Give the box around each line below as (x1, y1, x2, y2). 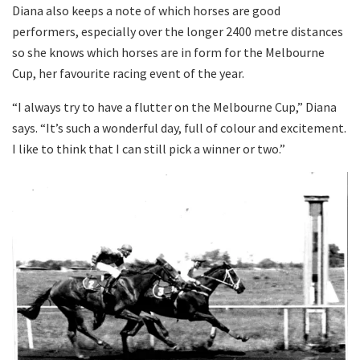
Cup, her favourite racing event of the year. (12, 65, 244, 82)
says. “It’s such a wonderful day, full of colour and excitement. (12, 120, 346, 137)
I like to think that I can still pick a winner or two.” (12, 141, 285, 157)
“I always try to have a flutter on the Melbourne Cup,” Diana (12, 99, 337, 116)
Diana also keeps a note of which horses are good (12, 2, 280, 19)
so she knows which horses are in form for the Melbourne (12, 44, 325, 61)
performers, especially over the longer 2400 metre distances (12, 23, 343, 40)
